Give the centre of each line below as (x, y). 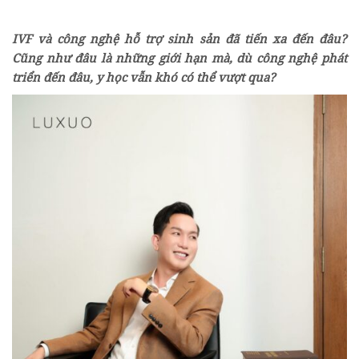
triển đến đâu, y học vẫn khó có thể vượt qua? (144, 77)
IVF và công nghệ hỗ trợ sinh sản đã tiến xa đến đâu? (179, 39)
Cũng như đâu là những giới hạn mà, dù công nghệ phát (179, 58)
